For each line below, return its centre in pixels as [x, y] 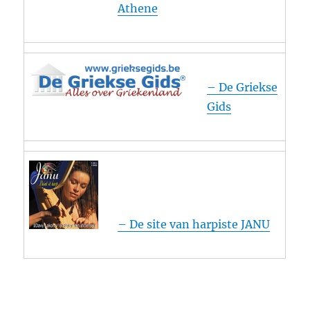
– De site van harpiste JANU [194, 225]
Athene [138, 9]
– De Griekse [243, 88]
